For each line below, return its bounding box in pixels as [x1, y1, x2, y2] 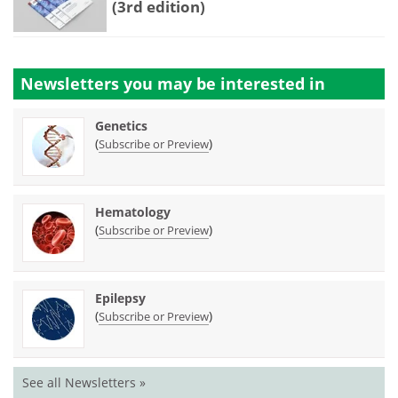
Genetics [95, 117, 147, 135]
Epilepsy [95, 290, 146, 307]
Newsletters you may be [20, 73, 220, 95]
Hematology [95, 203, 171, 221]
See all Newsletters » [22, 374, 146, 392]
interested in [220, 73, 325, 95]
